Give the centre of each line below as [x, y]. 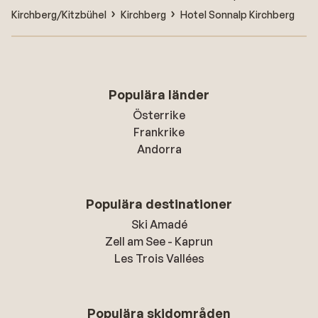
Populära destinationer [159, 204]
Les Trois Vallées [159, 258]
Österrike [159, 115]
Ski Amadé [159, 224]
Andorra [159, 149]
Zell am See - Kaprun [159, 241]
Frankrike [159, 132]
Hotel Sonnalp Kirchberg [237, 14]
